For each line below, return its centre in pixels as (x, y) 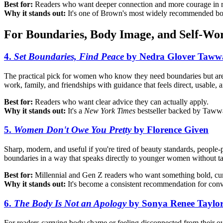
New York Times (110, 111)
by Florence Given (170, 130)
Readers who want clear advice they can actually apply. (121, 102)
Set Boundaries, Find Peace (69, 57)
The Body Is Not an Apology (70, 203)
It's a (75, 111)
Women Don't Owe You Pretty (73, 130)
